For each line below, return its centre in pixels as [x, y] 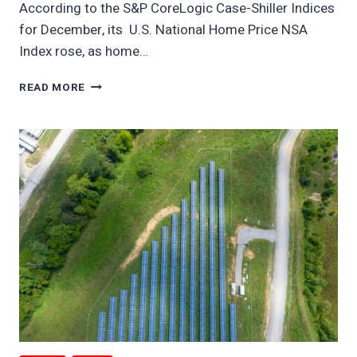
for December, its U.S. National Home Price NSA [163, 30]
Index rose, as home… [84, 52]
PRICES [106, 133]
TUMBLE [109, 150]
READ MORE [53, 88]
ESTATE [107, 117]
